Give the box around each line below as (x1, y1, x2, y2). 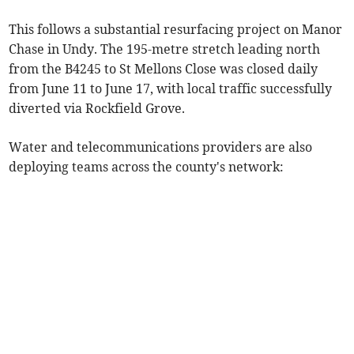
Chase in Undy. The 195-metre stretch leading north (9, 41, 321, 58)
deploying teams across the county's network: (9, 159, 284, 175)
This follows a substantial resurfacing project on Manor (9, 21, 343, 38)
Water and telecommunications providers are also (9, 139, 313, 156)
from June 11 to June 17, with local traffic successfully (9, 81, 333, 97)
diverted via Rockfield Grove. (9, 100, 186, 117)
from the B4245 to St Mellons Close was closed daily (9, 61, 318, 77)
